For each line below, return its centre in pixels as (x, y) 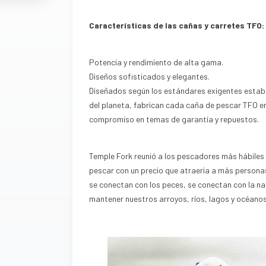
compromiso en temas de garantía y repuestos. (174, 119)
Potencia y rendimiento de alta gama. (156, 62)
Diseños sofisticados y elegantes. (150, 76)
